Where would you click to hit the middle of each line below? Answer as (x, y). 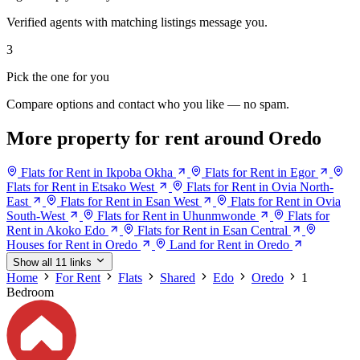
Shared (178, 278)
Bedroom (30, 292)
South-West (36, 216)
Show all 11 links (52, 263)
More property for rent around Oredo (164, 139)
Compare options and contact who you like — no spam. (148, 104)
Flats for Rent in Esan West (129, 202)
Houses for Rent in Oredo (72, 245)
